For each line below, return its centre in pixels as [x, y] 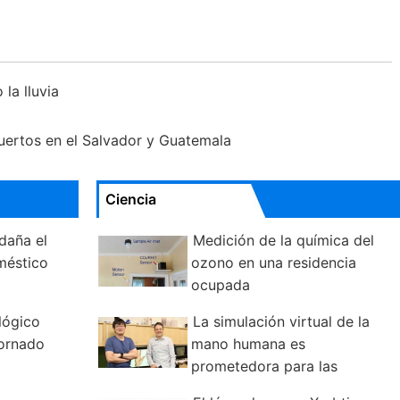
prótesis [124, 389]
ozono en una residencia [274, 263]
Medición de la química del [283, 241]
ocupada [221, 285]
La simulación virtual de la [281, 322]
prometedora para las [264, 367]
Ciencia [131, 200]
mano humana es [248, 344]
